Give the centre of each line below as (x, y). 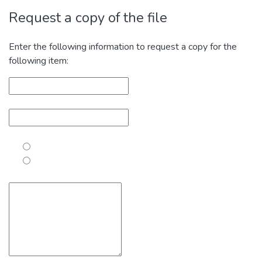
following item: (39, 61)
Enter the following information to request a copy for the (123, 47)
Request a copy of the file (88, 18)
